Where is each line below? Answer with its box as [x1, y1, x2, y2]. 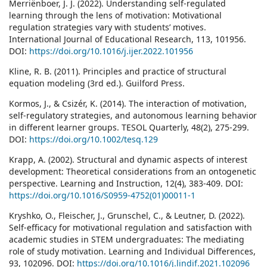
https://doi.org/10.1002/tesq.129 [29, 133, 158, 145]
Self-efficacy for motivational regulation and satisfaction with [9, 222, 252, 234]
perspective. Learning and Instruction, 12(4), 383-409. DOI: [9, 178, 243, 190]
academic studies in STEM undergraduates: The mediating [9, 234, 244, 246]
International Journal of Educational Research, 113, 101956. [9, 33, 246, 45]
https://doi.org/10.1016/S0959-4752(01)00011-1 [9, 190, 195, 201]
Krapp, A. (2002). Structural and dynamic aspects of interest [9, 154, 247, 166]
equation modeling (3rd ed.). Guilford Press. [9, 77, 185, 89]
